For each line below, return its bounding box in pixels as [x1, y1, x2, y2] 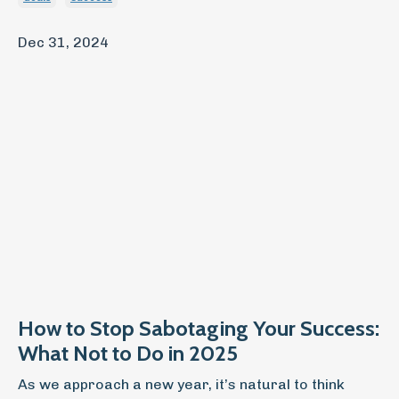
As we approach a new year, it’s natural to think [18, 375, 345, 393]
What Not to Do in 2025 [18, 339, 238, 366]
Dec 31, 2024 [18, 34, 109, 51]
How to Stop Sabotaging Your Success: [18, 314, 379, 341]
